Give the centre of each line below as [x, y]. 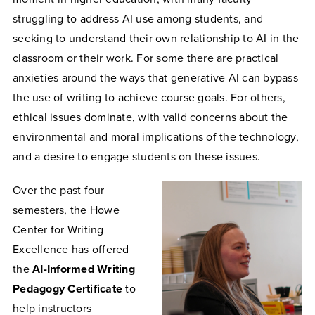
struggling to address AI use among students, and [138, 19]
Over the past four [59, 190]
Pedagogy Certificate [67, 289]
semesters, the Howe [66, 210]
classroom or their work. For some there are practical [146, 58]
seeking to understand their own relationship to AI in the [156, 38]
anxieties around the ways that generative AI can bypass [155, 78]
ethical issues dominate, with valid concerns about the [150, 117]
